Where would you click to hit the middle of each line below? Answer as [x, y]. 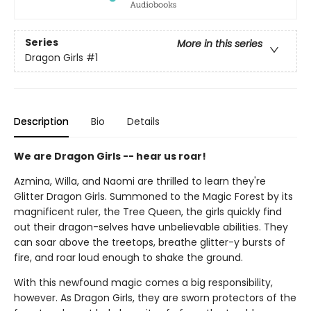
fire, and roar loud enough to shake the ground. [128, 257]
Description [41, 121]
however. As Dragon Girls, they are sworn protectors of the [155, 297]
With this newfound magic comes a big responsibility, [143, 282]
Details [143, 121]
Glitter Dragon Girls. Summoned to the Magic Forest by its [153, 196]
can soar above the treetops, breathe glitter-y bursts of [150, 242]
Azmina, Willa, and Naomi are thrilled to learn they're [140, 181]
